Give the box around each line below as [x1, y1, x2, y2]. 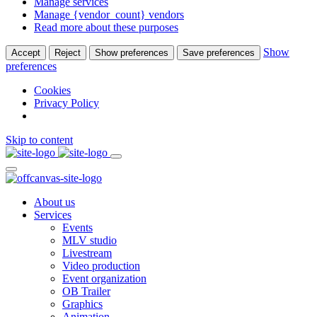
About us [34, 196, 75, 209]
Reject [54, 47, 81, 59]
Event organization [62, 272, 146, 285]
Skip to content [6, 134, 73, 146]
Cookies [34, 84, 71, 97]
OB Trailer [62, 285, 110, 298]
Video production [62, 260, 140, 272]
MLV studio [62, 234, 117, 247]
